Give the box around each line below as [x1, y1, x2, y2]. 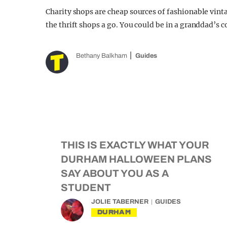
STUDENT [61, 182, 111, 193]
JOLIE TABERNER [91, 198, 148, 205]
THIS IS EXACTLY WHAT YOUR [61, 139, 209, 150]
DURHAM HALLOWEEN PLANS [61, 154, 212, 165]
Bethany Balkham [76, 52, 127, 59]
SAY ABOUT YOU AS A [61, 168, 169, 179]
